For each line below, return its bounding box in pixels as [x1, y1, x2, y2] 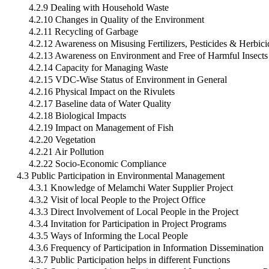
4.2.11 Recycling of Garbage [29, 26, 138, 37]
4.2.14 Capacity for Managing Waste [29, 62, 168, 73]
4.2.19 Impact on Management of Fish [29, 122, 174, 133]
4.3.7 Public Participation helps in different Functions [29, 255, 230, 265]
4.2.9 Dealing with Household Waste [29, 2, 169, 13]
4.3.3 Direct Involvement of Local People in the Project [29, 207, 238, 217]
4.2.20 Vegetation [29, 134, 95, 145]
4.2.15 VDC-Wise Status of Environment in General [29, 74, 227, 85]
